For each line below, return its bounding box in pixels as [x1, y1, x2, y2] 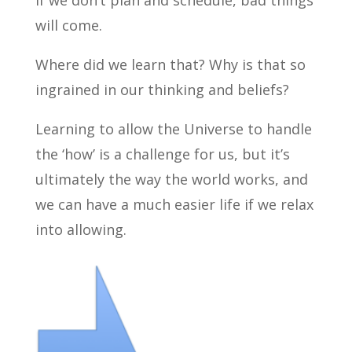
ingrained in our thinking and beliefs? [35, 80, 289, 99]
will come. [35, 16, 102, 35]
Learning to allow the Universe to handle [35, 119, 312, 138]
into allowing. [35, 220, 126, 239]
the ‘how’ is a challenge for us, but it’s [35, 145, 290, 163]
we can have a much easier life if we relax [35, 195, 313, 214]
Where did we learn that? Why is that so [35, 55, 306, 74]
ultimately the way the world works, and [35, 170, 308, 189]
